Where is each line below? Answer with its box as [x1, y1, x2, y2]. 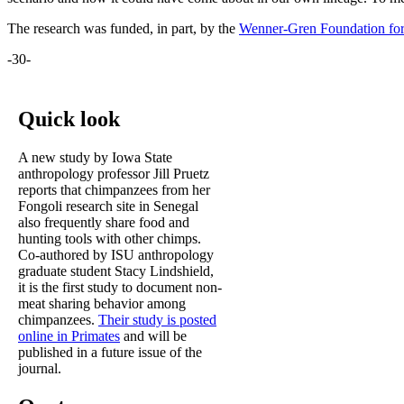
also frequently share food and [18, 215, 189, 231]
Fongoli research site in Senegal [18, 198, 198, 215]
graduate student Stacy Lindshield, [18, 263, 214, 280]
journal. [18, 361, 61, 377]
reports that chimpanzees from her [18, 182, 210, 198]
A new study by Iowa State [18, 150, 172, 166]
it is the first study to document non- [18, 280, 222, 296]
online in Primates [18, 328, 120, 344]
